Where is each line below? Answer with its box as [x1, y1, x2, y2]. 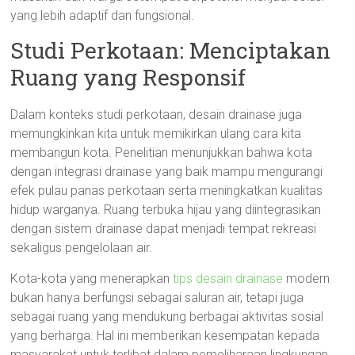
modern [283, 271, 330, 286]
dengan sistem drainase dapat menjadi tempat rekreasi [10, 221, 317, 236]
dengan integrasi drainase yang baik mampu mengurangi [10, 164, 323, 179]
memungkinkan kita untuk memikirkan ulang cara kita [10, 126, 302, 141]
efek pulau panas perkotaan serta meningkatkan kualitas [10, 183, 323, 198]
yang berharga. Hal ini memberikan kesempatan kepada [10, 328, 320, 343]
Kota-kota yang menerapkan [10, 271, 174, 286]
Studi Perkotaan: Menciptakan [10, 36, 331, 65]
